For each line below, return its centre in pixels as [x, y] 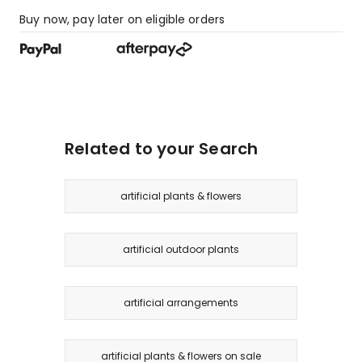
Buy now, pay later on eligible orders [122, 19]
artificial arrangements [181, 302]
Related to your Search [162, 148]
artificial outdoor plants [181, 249]
